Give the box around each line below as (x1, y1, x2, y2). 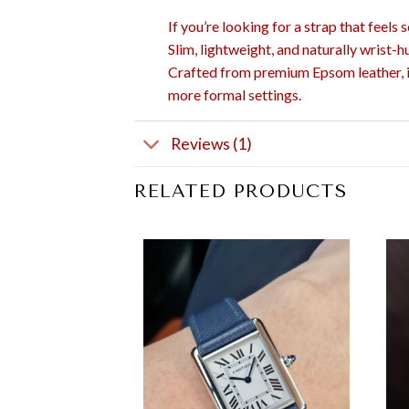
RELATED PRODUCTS (134, 181, 347, 203)
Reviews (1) (171, 133, 253, 153)
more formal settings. (167, 86, 301, 103)
